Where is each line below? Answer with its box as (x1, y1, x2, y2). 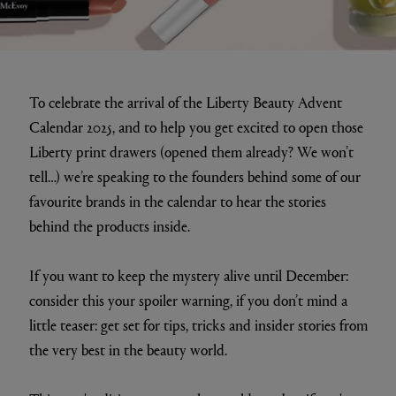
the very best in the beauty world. (28, 338, 227, 361)
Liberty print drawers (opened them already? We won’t (28, 140, 354, 163)
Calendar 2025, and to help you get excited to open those (28, 115, 363, 138)
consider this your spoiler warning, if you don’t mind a (28, 288, 347, 311)
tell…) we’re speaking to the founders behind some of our (28, 164, 361, 187)
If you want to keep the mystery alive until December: (28, 263, 348, 286)
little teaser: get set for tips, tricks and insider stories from (28, 313, 368, 336)
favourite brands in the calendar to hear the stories (28, 189, 326, 212)
